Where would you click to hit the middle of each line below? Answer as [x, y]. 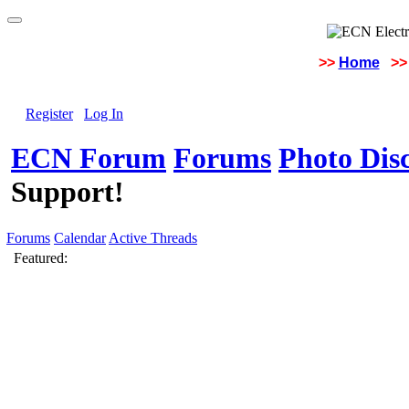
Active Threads [153, 238]
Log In [104, 114]
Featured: [41, 258]
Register [49, 114]
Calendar [80, 238]
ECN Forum [89, 158]
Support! [68, 192]
